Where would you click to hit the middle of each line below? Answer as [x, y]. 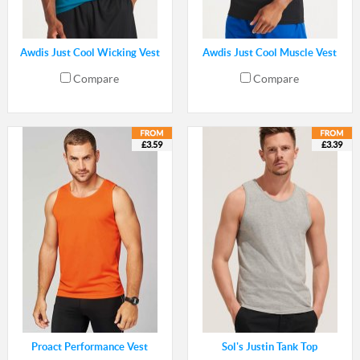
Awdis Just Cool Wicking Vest [90, 53]
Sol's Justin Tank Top [270, 347]
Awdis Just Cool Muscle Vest [270, 53]
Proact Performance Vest [90, 347]
